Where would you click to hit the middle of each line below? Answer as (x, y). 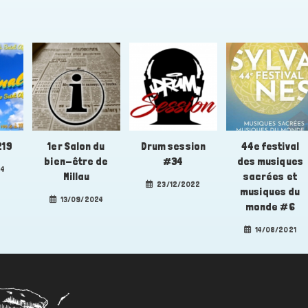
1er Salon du (76, 146)
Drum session (173, 146)
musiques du (270, 192)
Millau (76, 177)
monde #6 (270, 207)
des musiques (270, 162)
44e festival (270, 146)
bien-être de (76, 162)
